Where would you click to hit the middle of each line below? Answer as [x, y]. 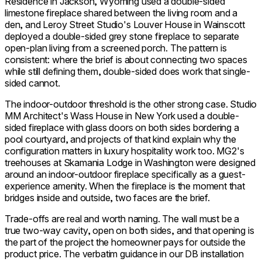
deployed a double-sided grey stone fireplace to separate [122, 36]
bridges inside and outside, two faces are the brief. [107, 197]
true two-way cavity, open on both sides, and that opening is [130, 230]
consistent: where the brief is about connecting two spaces [126, 59]
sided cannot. [32, 83]
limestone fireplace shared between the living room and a [121, 13]
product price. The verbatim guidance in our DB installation [124, 254]
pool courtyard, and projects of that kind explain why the [120, 139]
